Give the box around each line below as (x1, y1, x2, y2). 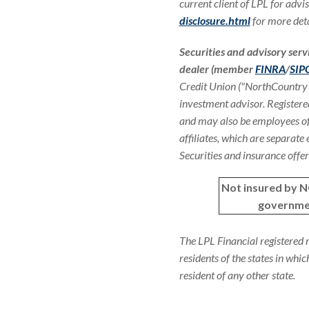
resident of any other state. (179, 268, 295, 281)
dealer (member (179, 62, 255, 75)
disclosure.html (179, 14, 250, 27)
